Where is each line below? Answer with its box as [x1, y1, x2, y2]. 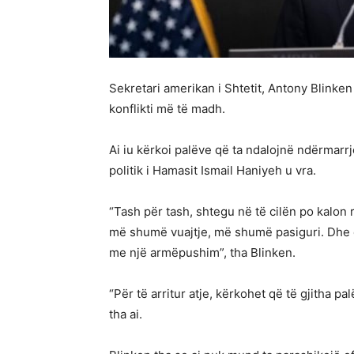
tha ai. [109, 307, 142, 322]
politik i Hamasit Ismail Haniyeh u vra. [109, 163, 316, 179]
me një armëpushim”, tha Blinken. [109, 245, 296, 261]
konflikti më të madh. [109, 101, 225, 117]
